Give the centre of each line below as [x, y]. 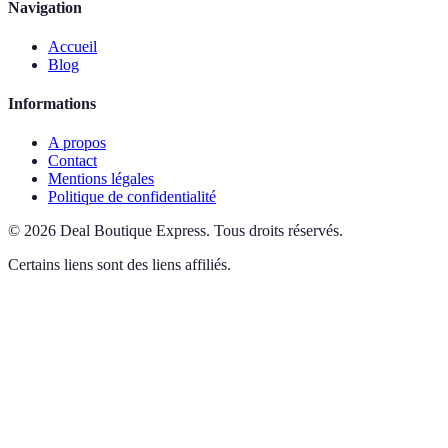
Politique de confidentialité [132, 197]
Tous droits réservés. [278, 231]
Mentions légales [101, 179]
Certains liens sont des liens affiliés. [119, 265]
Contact [72, 161]
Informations [52, 104]
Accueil [72, 46]
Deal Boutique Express [133, 231]
